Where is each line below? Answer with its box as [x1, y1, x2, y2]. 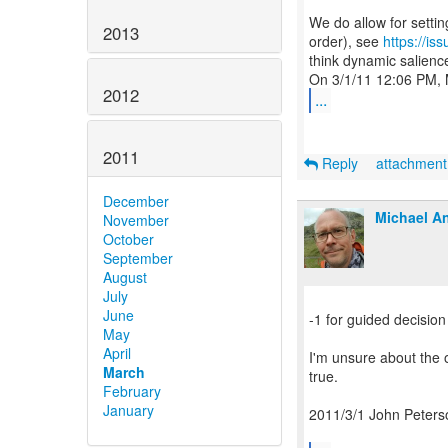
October [103, 228, 154, 249]
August [103, 266, 147, 287]
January [103, 399, 154, 420]
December [103, 190, 169, 211]
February [103, 380, 161, 401]
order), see [309, 31, 383, 51]
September [103, 247, 173, 268]
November [103, 209, 169, 230]
